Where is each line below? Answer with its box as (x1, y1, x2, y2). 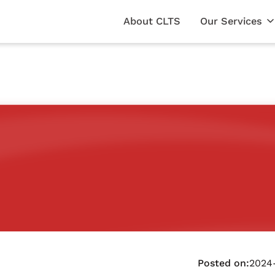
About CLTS (123, 15, 180, 27)
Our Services (199, 15, 262, 27)
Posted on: (198, 257, 250, 269)
